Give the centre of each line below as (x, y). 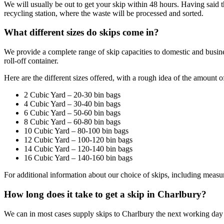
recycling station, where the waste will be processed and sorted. (104, 13)
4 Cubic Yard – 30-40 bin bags (72, 104)
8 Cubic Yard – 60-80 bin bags (72, 122)
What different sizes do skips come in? (81, 32)
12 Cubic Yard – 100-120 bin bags (78, 140)
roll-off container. (31, 61)
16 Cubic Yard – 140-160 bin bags (78, 158)
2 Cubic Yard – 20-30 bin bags (72, 95)
